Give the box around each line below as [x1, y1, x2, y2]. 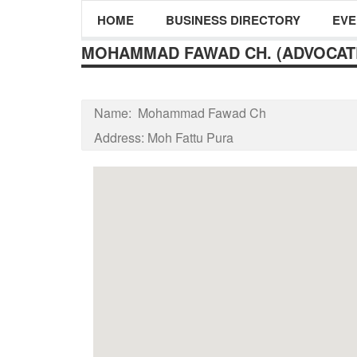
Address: [94, 128, 147, 147]
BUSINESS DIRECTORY [166, 11, 300, 29]
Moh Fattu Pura [147, 128, 233, 147]
